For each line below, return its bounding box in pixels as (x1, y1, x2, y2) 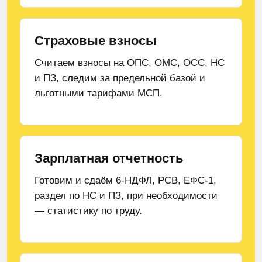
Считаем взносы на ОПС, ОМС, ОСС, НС (35, 57, 225, 68)
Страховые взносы (35, 33, 157, 48)
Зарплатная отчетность (35, 151, 184, 166)
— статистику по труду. (35, 205, 142, 216)
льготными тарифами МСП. (35, 88, 163, 99)
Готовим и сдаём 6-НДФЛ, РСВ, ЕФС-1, (35, 175, 216, 186)
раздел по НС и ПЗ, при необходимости (35, 190, 218, 201)
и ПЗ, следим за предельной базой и (35, 73, 205, 84)
